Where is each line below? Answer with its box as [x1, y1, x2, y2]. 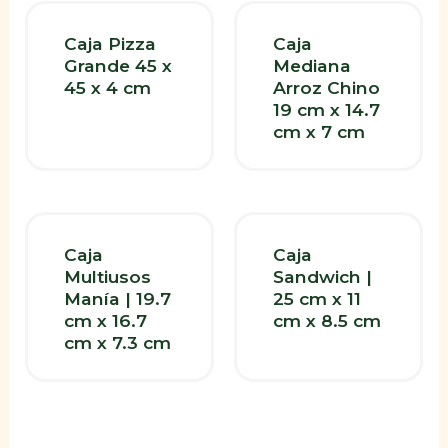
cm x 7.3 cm [63, 331, 171, 353]
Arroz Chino [272, 77, 380, 99]
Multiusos [63, 265, 151, 287]
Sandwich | [272, 265, 372, 287]
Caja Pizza [63, 33, 156, 55]
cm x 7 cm [272, 121, 365, 143]
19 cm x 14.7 [272, 99, 380, 121]
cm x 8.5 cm [272, 309, 381, 331]
